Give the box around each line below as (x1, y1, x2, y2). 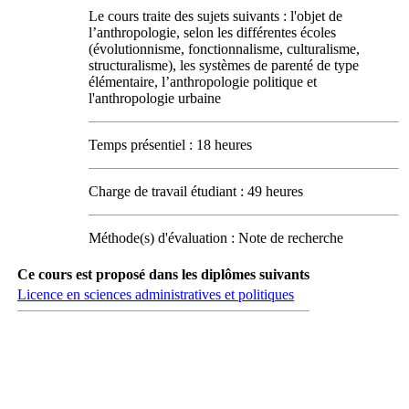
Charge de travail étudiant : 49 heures (89, 183, 303, 199)
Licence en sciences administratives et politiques (17, 286, 294, 302)
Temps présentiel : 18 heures (89, 136, 252, 152)
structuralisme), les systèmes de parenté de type (89, 57, 359, 73)
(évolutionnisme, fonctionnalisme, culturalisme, (89, 40, 360, 57)
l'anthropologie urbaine (89, 89, 221, 106)
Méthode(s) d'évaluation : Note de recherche (89, 229, 343, 246)
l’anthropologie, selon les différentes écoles (89, 24, 336, 40)
